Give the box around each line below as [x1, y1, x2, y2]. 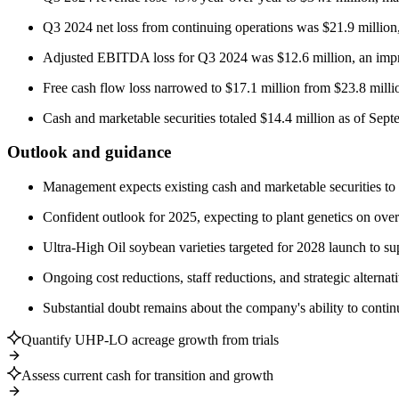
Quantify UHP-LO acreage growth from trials [21, 332, 279, 347]
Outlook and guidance [7, 142, 171, 162]
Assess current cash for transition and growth [21, 368, 273, 383]
